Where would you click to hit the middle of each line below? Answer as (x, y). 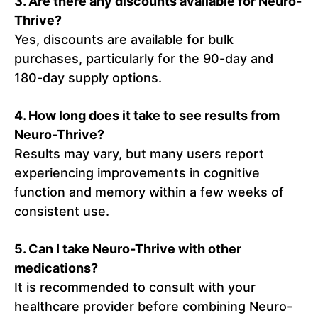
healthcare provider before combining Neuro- (153, 307)
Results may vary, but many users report (139, 154)
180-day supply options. (88, 78)
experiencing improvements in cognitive (137, 173)
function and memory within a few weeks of (149, 192)
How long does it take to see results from (154, 116)
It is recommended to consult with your (135, 287)
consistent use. (62, 212)
